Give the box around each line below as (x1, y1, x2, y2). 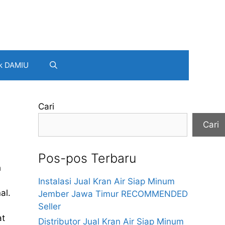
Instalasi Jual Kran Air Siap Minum (38, 176, 175, 186)
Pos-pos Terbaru (38, 151, 136, 166)
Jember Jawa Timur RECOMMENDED (38, 189, 188, 199)
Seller (38, 201, 61, 211)
